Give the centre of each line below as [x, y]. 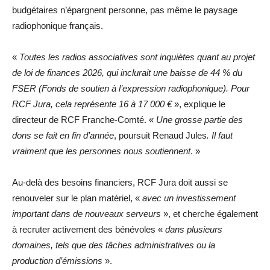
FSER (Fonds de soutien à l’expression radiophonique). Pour [131, 88]
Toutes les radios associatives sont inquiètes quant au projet [137, 57]
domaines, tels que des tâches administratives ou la [114, 245]
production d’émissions [57, 260]
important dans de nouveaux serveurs [86, 213]
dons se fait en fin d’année [63, 135]
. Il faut [220, 135]
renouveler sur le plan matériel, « [77, 198]
